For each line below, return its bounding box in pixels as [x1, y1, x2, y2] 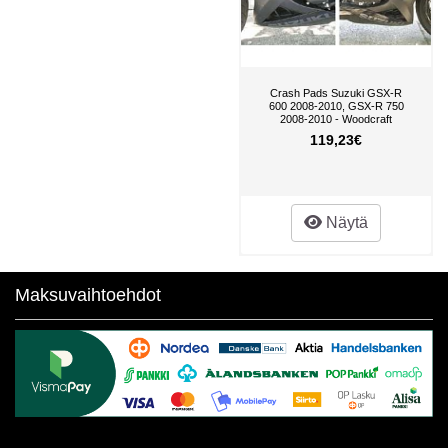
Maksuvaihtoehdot [15, 284, 161, 305]
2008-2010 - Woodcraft [280, 112, 392, 125]
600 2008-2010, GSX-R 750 [268, 99, 404, 112]
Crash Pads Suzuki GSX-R [270, 86, 402, 99]
